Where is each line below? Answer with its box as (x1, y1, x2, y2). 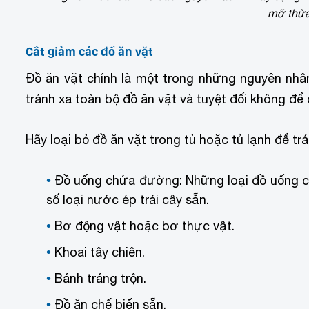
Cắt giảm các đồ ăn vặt (26, 44, 153, 59)
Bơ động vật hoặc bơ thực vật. (54, 218, 235, 233)
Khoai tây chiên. (54, 244, 145, 259)
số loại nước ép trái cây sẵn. (46, 192, 209, 207)
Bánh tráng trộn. (54, 270, 146, 286)
